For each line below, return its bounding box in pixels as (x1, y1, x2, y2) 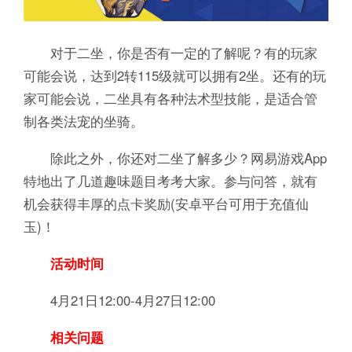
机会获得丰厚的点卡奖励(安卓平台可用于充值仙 (23, 194, 309, 214)
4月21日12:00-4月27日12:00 (23, 291, 215, 310)
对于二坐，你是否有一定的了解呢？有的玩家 (23, 43, 317, 63)
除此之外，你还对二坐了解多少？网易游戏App (23, 148, 327, 168)
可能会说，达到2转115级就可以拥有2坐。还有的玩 (23, 66, 326, 86)
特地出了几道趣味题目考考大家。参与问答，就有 (23, 171, 317, 191)
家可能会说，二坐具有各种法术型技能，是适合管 (23, 89, 317, 108)
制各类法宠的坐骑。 (23, 112, 144, 131)
